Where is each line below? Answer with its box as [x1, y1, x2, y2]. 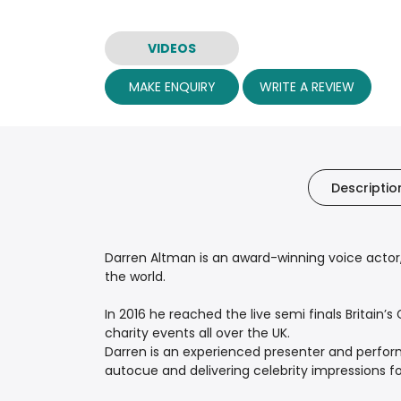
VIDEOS [148, 38, 196, 57]
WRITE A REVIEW [260, 77, 354, 96]
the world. [105, 268, 166, 286]
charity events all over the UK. [105, 324, 290, 343]
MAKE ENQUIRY [128, 77, 216, 96]
